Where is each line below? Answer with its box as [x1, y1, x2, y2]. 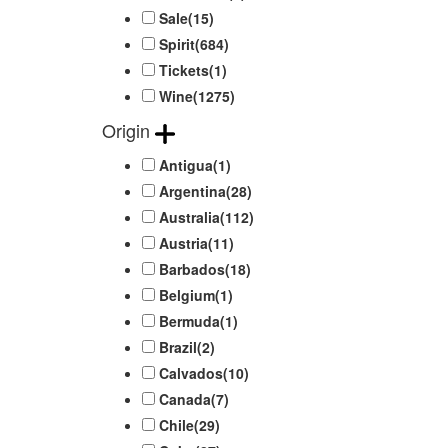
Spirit [159, 34, 195, 55]
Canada [159, 388, 211, 409]
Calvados [159, 362, 223, 383]
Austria [159, 232, 208, 253]
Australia [159, 206, 220, 227]
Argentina [159, 180, 226, 201]
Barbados [159, 258, 225, 279]
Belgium [159, 284, 215, 305]
